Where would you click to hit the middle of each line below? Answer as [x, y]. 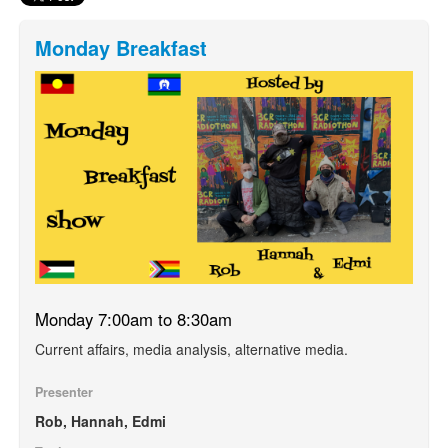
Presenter [64, 391]
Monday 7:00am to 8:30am [133, 318]
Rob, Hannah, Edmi [100, 420]
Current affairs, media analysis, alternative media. [191, 348]
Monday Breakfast [121, 47]
